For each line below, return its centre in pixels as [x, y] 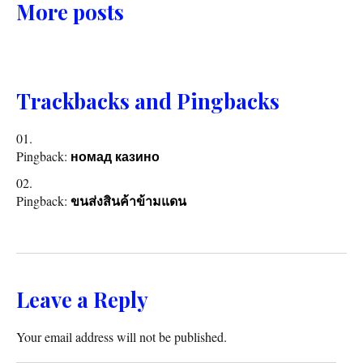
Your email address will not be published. [122, 337]
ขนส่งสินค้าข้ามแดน [128, 202]
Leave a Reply [82, 300]
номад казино [115, 157]
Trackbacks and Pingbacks [148, 101]
